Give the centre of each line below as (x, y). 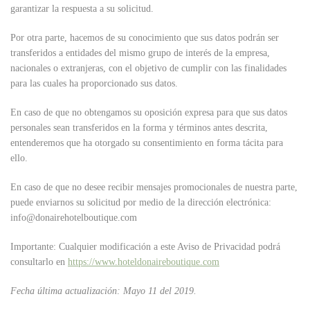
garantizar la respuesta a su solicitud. (82, 9)
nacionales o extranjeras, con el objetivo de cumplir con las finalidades (148, 69)
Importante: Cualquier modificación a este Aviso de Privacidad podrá (145, 247)
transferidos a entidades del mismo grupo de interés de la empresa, (140, 53)
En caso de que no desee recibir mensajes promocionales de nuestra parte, (154, 188)
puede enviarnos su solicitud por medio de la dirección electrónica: (141, 203)
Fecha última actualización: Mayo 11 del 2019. (103, 291)
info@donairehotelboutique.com (74, 218)
